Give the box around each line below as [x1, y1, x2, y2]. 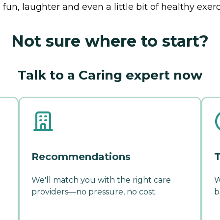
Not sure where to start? [11, 31, 209, 51]
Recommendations [31, 150, 131, 163]
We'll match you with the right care [31, 175, 171, 185]
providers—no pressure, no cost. [31, 187, 157, 196]
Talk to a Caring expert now [18, 67, 202, 83]
